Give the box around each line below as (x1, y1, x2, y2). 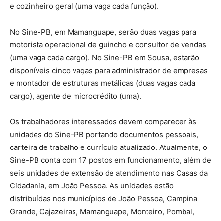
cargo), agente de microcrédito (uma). (10, 91, 141, 101)
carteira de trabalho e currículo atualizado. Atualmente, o (10, 142, 207, 152)
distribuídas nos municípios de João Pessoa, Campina (10, 193, 197, 203)
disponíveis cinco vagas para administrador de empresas (10, 65, 208, 75)
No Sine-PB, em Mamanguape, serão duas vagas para (10, 27, 196, 37)
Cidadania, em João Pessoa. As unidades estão (10, 181, 174, 190)
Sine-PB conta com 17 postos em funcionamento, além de (10, 155, 211, 165)
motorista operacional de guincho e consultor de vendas (10, 39, 206, 49)
